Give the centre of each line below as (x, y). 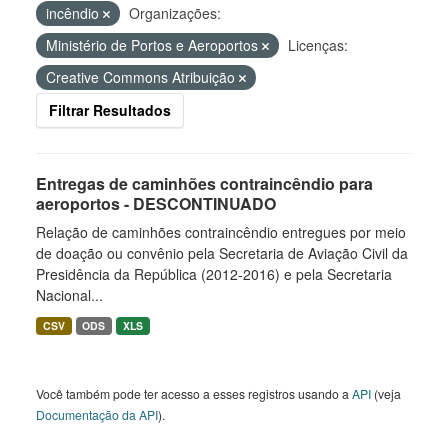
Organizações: (175, 13)
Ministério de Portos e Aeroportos (154, 45)
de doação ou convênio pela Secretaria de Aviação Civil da (222, 253)
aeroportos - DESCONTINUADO (156, 203)
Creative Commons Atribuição (142, 77)
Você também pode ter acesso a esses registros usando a (194, 393)
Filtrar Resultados (110, 110)
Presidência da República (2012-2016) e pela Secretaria (214, 274)
